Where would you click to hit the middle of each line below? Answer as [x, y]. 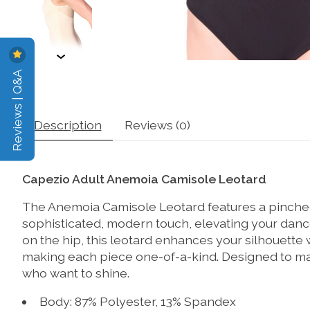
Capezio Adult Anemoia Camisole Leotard [144, 179]
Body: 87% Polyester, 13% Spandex [137, 301]
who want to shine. [76, 273]
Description [67, 125]
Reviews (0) [157, 125]
